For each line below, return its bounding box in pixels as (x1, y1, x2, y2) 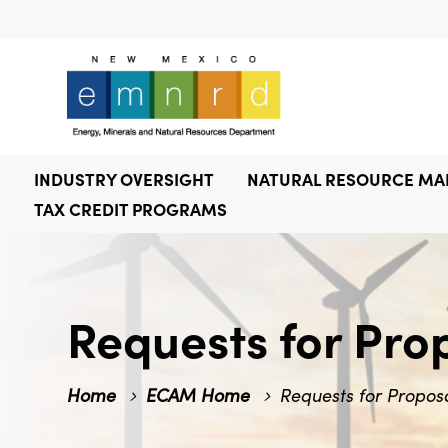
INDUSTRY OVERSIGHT (33, 166, 214, 191)
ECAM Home (146, 382, 251, 408)
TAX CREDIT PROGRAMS (33, 196, 227, 221)
